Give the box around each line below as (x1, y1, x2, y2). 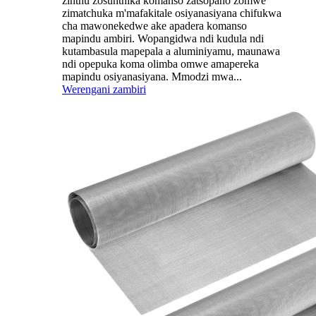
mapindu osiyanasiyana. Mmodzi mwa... (62, 71, 242, 83)
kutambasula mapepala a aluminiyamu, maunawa (62, 45, 280, 58)
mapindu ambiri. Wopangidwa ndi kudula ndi (62, 32, 264, 45)
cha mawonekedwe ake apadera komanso (62, 20, 247, 32)
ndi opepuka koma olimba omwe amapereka (62, 58, 259, 71)
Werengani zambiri (62, 83, 146, 96)
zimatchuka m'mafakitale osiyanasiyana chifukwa (62, 7, 281, 20)
